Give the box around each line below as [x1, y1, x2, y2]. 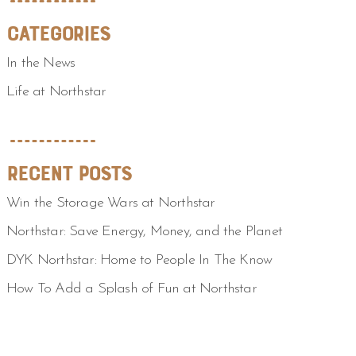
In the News [6, 56, 75, 71]
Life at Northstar [6, 84, 106, 99]
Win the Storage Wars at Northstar [6, 195, 215, 211]
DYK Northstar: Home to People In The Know [6, 253, 273, 268]
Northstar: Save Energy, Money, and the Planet [6, 224, 282, 239]
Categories [6, 21, 110, 46]
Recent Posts [6, 161, 131, 186]
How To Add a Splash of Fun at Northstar [6, 281, 257, 296]
